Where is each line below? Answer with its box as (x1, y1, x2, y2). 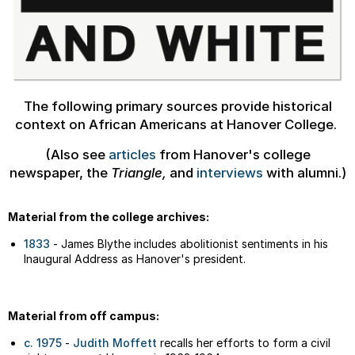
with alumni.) (262, 165, 346, 181)
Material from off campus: (8, 309, 159, 323)
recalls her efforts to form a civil (157, 336, 330, 350)
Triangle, (110, 165, 166, 181)
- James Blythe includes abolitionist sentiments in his (50, 237, 328, 251)
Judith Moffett (73, 336, 157, 350)
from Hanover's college (155, 147, 311, 163)
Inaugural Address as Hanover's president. (24, 252, 246, 266)
